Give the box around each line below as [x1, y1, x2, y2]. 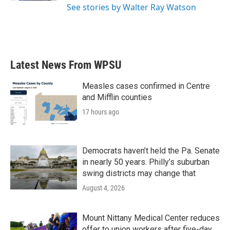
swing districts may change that [82, 168, 196, 178]
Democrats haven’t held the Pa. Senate [82, 146, 220, 156]
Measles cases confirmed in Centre [82, 81, 210, 91]
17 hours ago [82, 108, 119, 116]
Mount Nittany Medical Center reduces [82, 213, 220, 223]
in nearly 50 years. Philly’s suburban [82, 157, 209, 167]
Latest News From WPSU [10, 59, 122, 71]
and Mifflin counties [82, 92, 152, 102]
